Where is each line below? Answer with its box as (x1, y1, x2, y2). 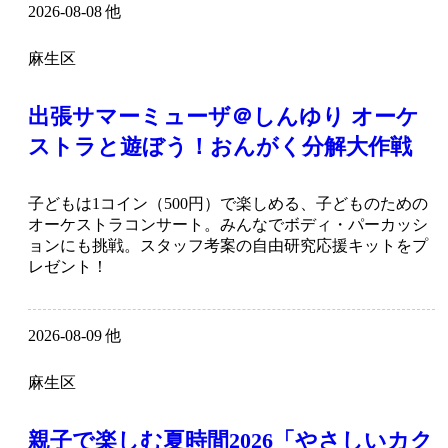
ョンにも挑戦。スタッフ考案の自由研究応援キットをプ (28, 237, 428, 255)
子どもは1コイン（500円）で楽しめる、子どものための (28, 195, 428, 213)
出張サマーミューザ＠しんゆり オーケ (28, 104, 419, 130)
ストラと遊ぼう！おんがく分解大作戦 (28, 134, 412, 160)
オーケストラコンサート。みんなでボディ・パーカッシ (28, 216, 428, 234)
